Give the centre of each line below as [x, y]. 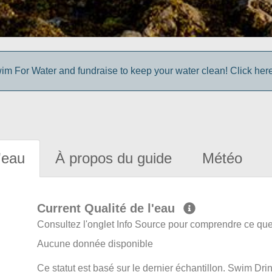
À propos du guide [114, 158]
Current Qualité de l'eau [108, 209]
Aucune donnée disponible [95, 244]
